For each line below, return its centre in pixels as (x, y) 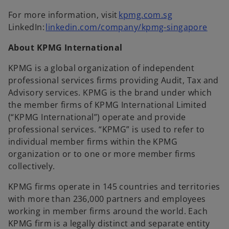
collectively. (32, 166)
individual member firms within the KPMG (93, 142)
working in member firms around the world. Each (108, 211)
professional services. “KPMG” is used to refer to (107, 130)
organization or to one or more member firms (102, 154)
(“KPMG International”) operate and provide (97, 117)
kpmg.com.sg (146, 15)
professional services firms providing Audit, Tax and (113, 81)
